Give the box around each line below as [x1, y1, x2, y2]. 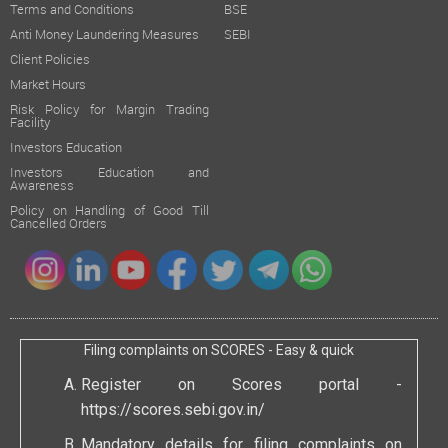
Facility [10, 114, 50, 133]
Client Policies [10, 51, 90, 70]
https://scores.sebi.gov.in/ [81, 401, 265, 421]
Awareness [10, 177, 74, 196]
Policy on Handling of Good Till [10, 202, 209, 221]
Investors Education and [10, 164, 209, 183]
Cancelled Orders [10, 215, 107, 234]
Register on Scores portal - [81, 376, 402, 396]
